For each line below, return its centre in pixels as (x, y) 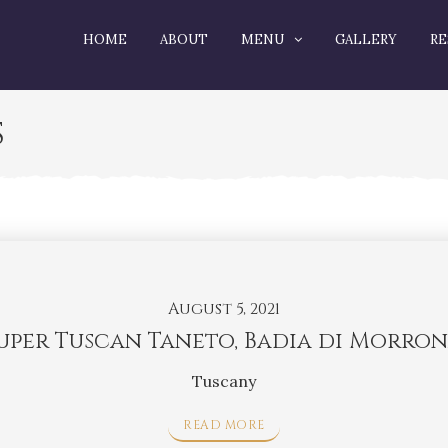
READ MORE (224, 424)
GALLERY (366, 39)
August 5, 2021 (224, 308)
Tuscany (224, 380)
